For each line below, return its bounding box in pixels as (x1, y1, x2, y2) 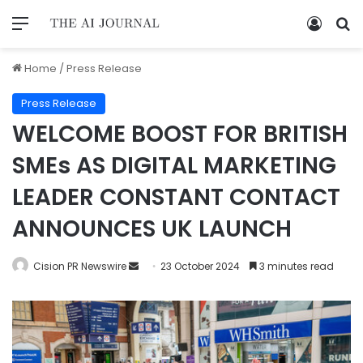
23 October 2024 (160, 258, 240, 273)
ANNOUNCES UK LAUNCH (12, 212, 292, 245)
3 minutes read (257, 258, 334, 273)
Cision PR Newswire (33, 258, 126, 273)
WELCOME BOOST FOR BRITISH (12, 117, 348, 150)
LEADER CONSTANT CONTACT (12, 181, 340, 213)
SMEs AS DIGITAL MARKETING (12, 149, 336, 181)
